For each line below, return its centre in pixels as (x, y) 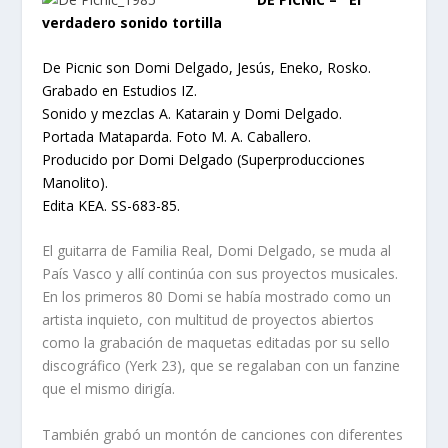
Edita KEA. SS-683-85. (111, 206)
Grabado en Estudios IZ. (120, 91)
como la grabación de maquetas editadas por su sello (216, 343)
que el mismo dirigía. (109, 389)
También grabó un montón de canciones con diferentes (223, 434)
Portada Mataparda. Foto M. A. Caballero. (177, 137)
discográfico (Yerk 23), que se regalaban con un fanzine (221, 366)
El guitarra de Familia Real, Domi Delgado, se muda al (217, 251)
